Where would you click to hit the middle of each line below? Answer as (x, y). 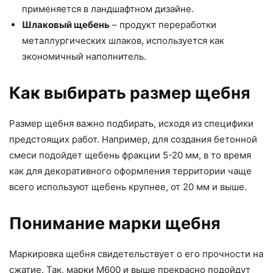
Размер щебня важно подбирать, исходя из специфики (131, 123)
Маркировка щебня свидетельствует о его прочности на (136, 254)
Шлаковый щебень (66, 25)
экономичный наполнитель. (84, 56)
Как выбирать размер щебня (130, 93)
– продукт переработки (163, 25)
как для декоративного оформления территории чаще (130, 171)
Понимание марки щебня (115, 223)
